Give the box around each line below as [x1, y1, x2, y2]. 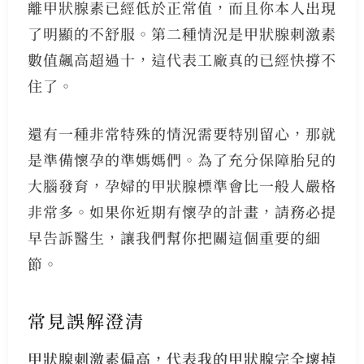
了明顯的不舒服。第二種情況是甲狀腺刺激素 [27, 23, 336, 45]
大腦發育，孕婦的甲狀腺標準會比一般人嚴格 [27, 175, 336, 197]
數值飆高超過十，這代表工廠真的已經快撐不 [27, 49, 336, 71]
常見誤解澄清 [27, 307, 145, 333]
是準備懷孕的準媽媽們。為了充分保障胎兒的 [27, 149, 336, 171]
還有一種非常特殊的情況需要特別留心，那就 [27, 123, 336, 145]
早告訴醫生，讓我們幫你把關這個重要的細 [27, 227, 321, 249]
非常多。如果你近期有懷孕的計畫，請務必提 [27, 201, 336, 223]
